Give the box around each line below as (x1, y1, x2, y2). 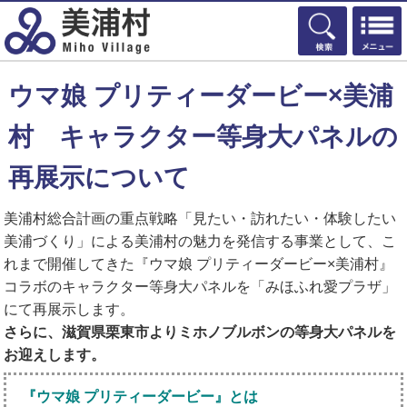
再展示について (7, 164, 190, 192)
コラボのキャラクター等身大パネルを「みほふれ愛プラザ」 (4, 279, 397, 294)
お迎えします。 (4, 347, 106, 362)
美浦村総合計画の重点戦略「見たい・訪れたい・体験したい (4, 211, 397, 226)
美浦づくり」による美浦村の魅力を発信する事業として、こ (4, 233, 397, 249)
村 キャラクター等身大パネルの (7, 123, 398, 151)
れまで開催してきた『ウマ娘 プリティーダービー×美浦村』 (4, 256, 394, 272)
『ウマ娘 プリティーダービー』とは (22, 388, 259, 404)
